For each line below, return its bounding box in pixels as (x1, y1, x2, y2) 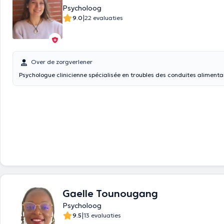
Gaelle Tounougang (62, 187, 158, 200)
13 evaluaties (83, 211, 121, 219)
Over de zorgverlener (31, 58, 92, 65)
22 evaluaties (84, 14, 123, 21)
